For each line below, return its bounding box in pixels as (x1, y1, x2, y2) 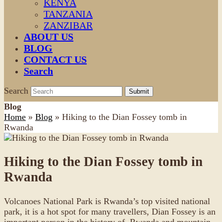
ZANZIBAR (44, 20, 93, 31)
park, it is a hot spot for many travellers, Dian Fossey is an (4, 206, 216, 217)
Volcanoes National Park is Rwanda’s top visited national (4, 196, 210, 206)
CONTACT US (24, 54, 87, 65)
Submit (129, 88, 149, 95)
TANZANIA (44, 8, 93, 19)
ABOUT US (24, 31, 73, 42)
